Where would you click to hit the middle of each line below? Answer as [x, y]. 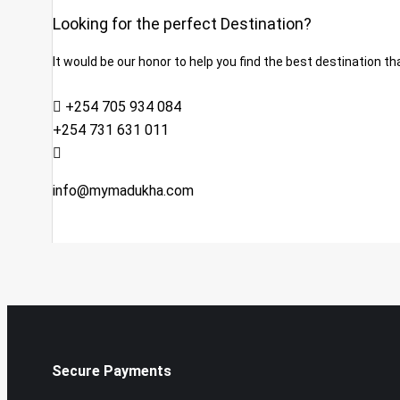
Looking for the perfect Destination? [182, 24]
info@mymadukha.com [123, 191]
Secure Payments [112, 371]
